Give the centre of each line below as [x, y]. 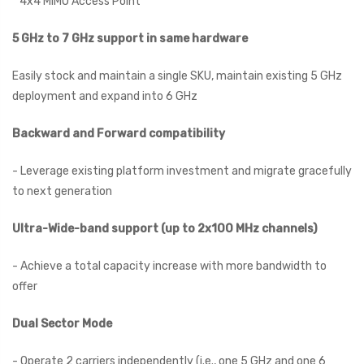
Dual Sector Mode [62, 323]
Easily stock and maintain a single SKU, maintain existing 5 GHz [177, 76]
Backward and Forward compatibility [119, 133]
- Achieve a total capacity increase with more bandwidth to [169, 266]
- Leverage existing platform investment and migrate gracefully [182, 171]
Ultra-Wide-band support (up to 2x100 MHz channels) [165, 228]
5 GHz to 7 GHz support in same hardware [130, 38]
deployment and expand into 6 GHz [105, 96]
